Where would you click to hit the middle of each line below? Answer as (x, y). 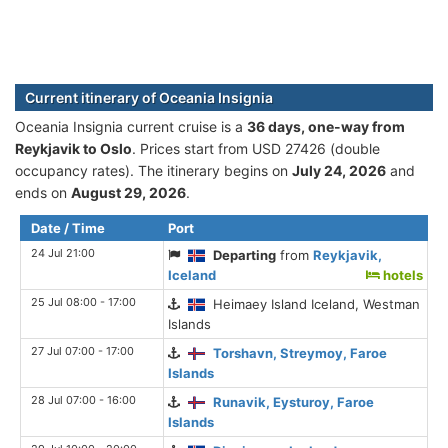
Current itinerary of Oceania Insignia (149, 97)
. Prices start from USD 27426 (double (256, 148)
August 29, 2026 (128, 192)
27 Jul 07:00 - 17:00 (82, 350)
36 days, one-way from (326, 126)
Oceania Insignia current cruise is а (131, 126)
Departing (245, 254)
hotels (401, 274)
